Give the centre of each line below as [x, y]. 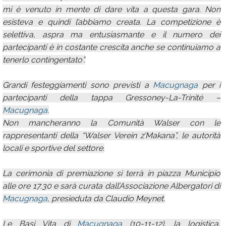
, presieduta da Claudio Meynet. [106, 199]
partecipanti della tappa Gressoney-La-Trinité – [111, 98]
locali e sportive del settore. [53, 148]
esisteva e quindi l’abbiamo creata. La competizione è [111, 22]
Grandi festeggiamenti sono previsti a [78, 85]
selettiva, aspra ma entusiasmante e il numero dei [111, 35]
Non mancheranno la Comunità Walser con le [111, 123]
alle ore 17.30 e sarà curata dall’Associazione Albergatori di [111, 186]
